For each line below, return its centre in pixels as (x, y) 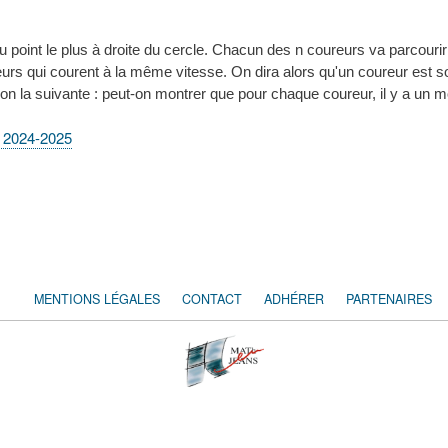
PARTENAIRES (389, 298)
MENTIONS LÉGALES (97, 298)
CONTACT (212, 298)
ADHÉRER (294, 298)
